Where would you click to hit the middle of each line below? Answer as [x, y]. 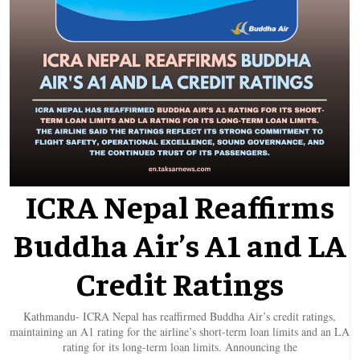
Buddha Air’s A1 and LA [180, 244]
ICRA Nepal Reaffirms [180, 206]
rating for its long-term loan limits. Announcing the [180, 347]
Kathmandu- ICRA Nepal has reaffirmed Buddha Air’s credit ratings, [180, 317]
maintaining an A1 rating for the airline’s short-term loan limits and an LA [180, 332]
